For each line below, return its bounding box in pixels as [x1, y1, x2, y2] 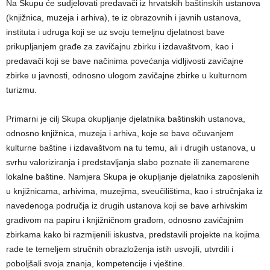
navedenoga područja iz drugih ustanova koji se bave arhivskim [6, 200, 248, 210]
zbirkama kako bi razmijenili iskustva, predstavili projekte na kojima [6, 229, 260, 239]
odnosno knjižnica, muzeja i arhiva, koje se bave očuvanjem [6, 128, 234, 138]
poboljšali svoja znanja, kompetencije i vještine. [6, 258, 185, 268]
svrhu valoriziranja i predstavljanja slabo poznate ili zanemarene [6, 157, 250, 167]
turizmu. [6, 84, 37, 95]
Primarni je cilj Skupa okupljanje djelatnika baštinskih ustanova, [6, 113, 245, 124]
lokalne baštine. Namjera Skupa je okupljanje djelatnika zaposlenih [6, 171, 259, 181]
